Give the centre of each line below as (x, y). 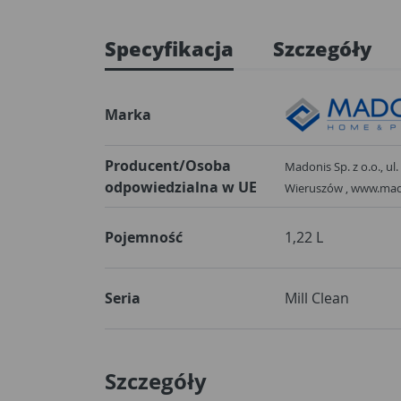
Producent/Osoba (168, 166)
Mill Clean (317, 298)
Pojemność (144, 237)
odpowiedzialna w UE (181, 187)
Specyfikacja (169, 48)
